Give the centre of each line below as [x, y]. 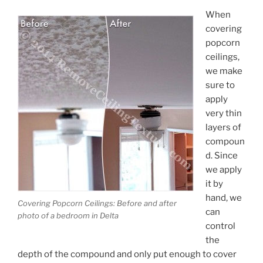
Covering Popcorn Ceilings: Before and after [97, 203]
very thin [223, 113]
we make [224, 71]
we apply [223, 169]
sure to [220, 85]
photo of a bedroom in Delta [68, 216]
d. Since [221, 155]
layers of [223, 127]
